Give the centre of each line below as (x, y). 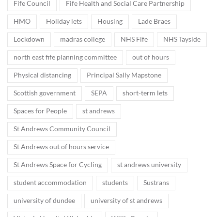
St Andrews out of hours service (61, 147)
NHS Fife (134, 39)
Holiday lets (64, 21)
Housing (110, 21)
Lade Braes (154, 21)
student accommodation (50, 182)
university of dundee (44, 200)
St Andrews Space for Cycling (58, 164)
